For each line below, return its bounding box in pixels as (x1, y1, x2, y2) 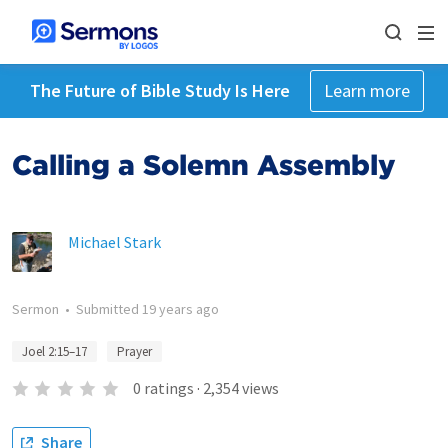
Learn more (323, 79, 410, 102)
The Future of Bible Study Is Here (29, 79, 290, 102)
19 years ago (142, 300, 219, 318)
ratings (143, 378, 194, 398)
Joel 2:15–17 (22, 343, 87, 360)
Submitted (76, 300, 142, 318)
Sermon (12, 300, 59, 318)
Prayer (117, 343, 152, 360)
